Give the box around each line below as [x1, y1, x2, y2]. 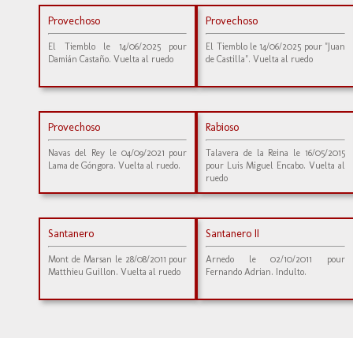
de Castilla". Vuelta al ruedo [206, 54, 314, 65]
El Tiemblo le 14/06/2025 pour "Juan [206, 41, 345, 52]
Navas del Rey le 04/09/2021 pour [48, 147, 188, 158]
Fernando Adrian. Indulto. [206, 266, 307, 277]
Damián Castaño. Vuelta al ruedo [48, 54, 173, 65]
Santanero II [206, 227, 260, 240]
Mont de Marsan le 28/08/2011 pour [48, 254, 188, 265]
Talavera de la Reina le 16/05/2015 [206, 147, 345, 158]
